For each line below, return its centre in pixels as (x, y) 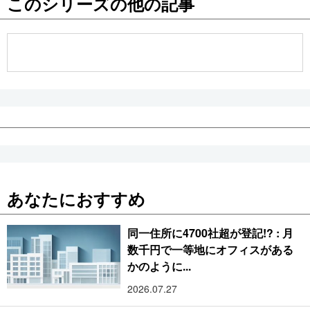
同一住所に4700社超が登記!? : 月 (210, 232)
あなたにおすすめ (76, 198)
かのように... (159, 266)
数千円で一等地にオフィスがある (211, 249)
